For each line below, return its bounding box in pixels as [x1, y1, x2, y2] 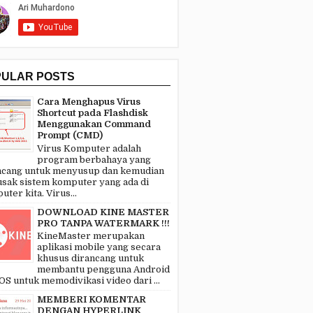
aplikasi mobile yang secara [37, 242, 161, 253]
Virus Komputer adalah [37, 143, 141, 154]
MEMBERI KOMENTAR [37, 294, 146, 305]
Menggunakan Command [37, 119, 151, 130]
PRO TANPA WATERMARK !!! [37, 217, 170, 228]
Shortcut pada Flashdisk [37, 108, 148, 119]
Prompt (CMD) [37, 130, 103, 141]
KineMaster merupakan [37, 231, 145, 242]
